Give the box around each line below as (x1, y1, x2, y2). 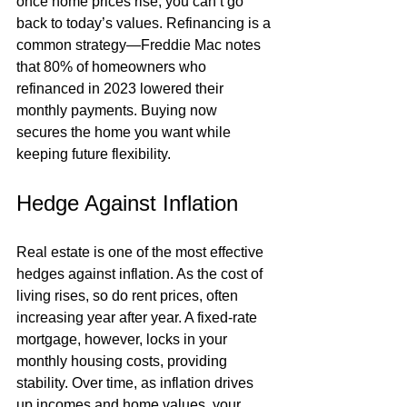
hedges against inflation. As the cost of (16, 266, 266, 282)
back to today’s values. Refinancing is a (16, 15, 274, 31)
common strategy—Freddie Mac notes (16, 37, 264, 53)
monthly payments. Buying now (16, 103, 221, 118)
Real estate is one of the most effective (16, 244, 267, 260)
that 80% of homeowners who (16, 59, 210, 74)
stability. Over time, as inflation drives (16, 375, 257, 391)
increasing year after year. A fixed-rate (16, 310, 261, 325)
